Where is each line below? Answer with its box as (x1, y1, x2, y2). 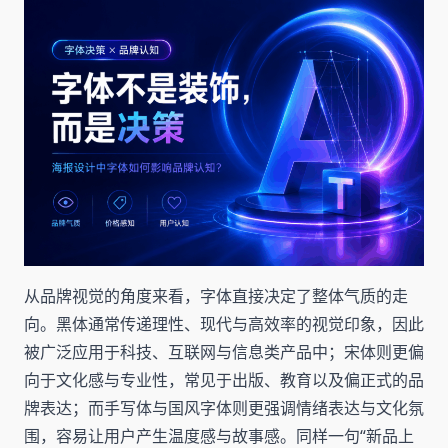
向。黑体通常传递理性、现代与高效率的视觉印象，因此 (24, 312, 424, 335)
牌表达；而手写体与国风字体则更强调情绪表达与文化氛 (24, 396, 424, 419)
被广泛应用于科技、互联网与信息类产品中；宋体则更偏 (24, 340, 424, 363)
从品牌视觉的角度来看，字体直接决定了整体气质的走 (24, 284, 408, 307)
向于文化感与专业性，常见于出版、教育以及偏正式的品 (24, 368, 424, 391)
